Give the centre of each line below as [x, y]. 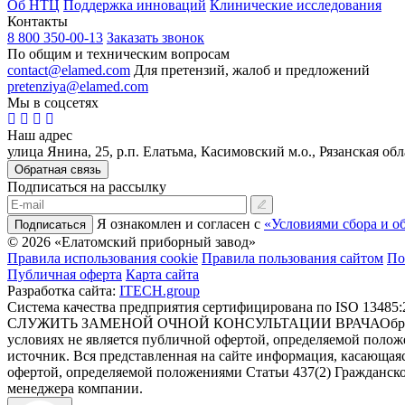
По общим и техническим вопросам [118, 54]
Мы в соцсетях [53, 103]
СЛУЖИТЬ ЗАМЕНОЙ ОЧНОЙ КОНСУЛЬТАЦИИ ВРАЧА [193, 324]
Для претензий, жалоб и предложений [252, 71]
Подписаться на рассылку [87, 187]
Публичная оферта [65, 275]
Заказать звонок [155, 38]
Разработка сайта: [63, 291]
